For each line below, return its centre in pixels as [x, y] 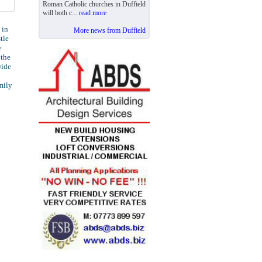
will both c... [61, 13]
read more [93, 13]
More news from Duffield [110, 30]
